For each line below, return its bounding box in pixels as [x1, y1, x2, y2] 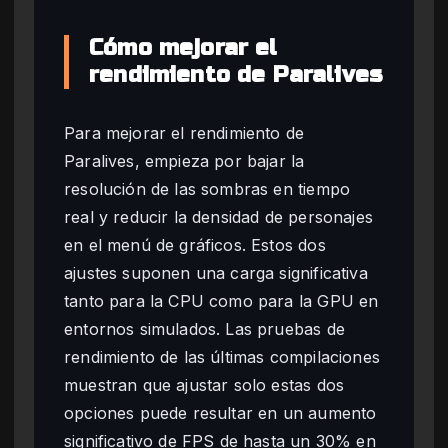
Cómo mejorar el [89, 34, 278, 61]
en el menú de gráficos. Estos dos [64, 234, 326, 255]
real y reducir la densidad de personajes [64, 206, 373, 227]
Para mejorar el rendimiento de [64, 122, 305, 143]
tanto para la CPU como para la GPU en [64, 290, 379, 311]
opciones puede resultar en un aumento [64, 402, 377, 423]
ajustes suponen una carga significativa [64, 262, 368, 283]
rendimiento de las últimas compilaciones [64, 346, 380, 367]
